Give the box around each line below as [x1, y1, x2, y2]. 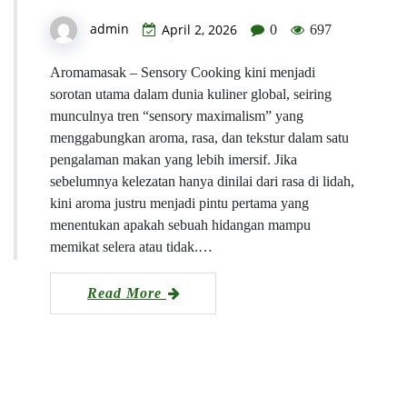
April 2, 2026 [162, 21, 237, 39]
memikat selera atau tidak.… [50, 239, 213, 255]
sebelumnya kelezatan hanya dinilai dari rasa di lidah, [50, 174, 354, 190]
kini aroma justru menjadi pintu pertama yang [50, 195, 309, 212]
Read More [87, 285, 166, 302]
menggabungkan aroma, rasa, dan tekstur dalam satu [50, 130, 349, 146]
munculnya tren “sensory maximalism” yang [50, 108, 303, 124]
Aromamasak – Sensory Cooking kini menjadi [50, 65, 315, 81]
